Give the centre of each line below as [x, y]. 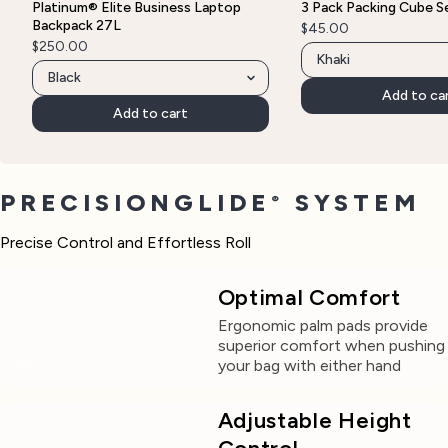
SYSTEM [352, 203]
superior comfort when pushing [331, 346]
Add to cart [150, 114]
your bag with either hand [309, 366]
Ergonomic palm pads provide [322, 326]
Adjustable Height [314, 421]
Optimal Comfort [309, 298]
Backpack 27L [76, 26]
